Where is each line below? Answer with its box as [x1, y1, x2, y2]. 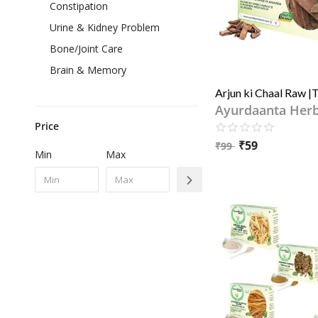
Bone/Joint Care [50, 42, 123, 56]
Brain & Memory [50, 63, 126, 77]
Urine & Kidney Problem [50, 21, 160, 35]
